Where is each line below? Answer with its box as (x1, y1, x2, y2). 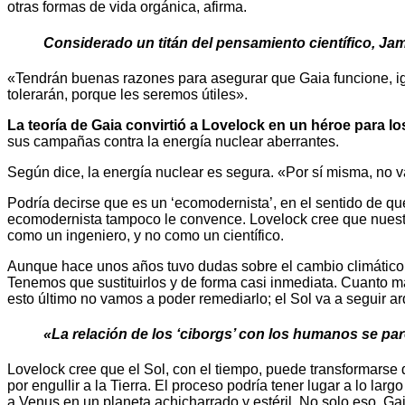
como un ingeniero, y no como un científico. (7, 227, 284, 243)
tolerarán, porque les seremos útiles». (7, 86, 248, 102)
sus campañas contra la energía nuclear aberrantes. (7, 133, 339, 149)
